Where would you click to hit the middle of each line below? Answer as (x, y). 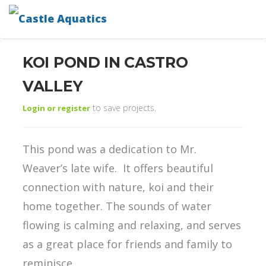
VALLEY (53, 86)
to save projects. (123, 108)
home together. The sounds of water (117, 206)
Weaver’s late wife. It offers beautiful (118, 168)
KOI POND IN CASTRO (105, 62)
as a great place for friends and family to (127, 244)
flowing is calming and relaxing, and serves (132, 225)
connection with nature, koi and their (118, 187)
